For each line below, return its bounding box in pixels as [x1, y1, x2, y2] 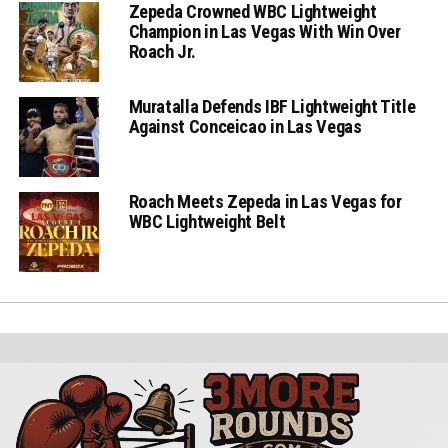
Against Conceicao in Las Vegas [128, 116, 362, 138]
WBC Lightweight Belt [128, 211, 286, 233]
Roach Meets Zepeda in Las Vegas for [128, 191, 402, 213]
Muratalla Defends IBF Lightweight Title [128, 96, 416, 118]
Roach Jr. [128, 41, 196, 63]
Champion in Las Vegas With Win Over [128, 21, 401, 43]
